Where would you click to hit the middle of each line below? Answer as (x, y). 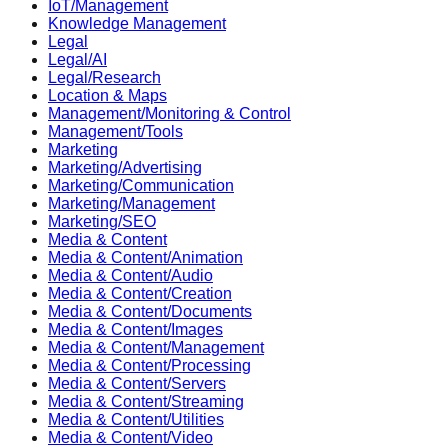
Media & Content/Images (135, 329)
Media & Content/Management (156, 347)
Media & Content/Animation (145, 257)
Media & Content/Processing (149, 365)
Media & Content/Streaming (146, 401)
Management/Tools (115, 131)
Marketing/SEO (102, 221)
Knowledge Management (137, 23)
